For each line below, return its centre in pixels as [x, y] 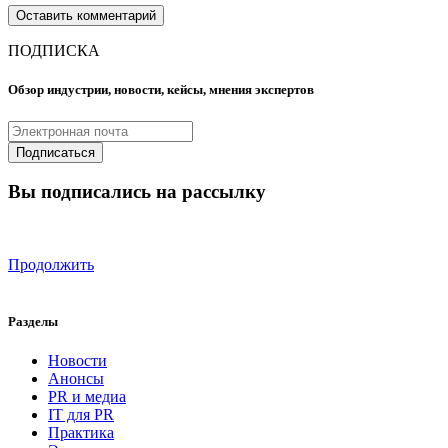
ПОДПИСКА [54, 51]
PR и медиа [87, 397]
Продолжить [51, 265]
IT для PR [81, 415]
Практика [81, 433]
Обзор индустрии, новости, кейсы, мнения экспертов [161, 90]
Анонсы [76, 379]
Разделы [33, 322]
